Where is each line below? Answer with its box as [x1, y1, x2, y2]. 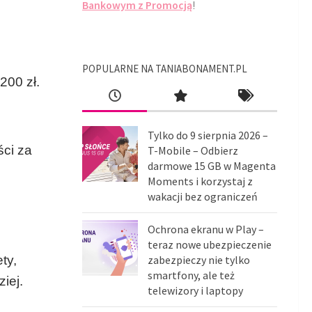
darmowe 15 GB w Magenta [148, 159, 276, 173]
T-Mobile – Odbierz [148, 143, 238, 158]
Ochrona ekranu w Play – [148, 222, 264, 237]
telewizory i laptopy [148, 283, 243, 298]
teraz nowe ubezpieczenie [148, 237, 272, 252]
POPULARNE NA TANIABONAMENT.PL [82, 62, 247, 76]
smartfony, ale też [148, 268, 235, 283]
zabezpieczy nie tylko [148, 253, 250, 267]
